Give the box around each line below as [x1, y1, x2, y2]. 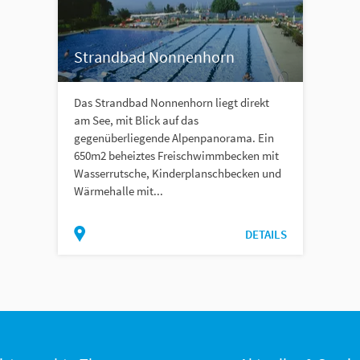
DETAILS [244, 227, 287, 243]
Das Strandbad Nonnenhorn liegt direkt [73, 95, 269, 111]
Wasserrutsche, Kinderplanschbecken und [73, 166, 281, 182]
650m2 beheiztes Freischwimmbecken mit [73, 148, 279, 164]
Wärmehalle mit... [73, 183, 163, 199]
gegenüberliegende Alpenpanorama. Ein [73, 130, 274, 146]
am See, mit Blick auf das [73, 112, 198, 129]
